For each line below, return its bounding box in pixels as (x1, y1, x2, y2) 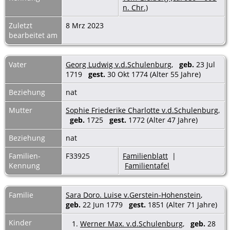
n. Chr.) (123, 2, 148, 12)
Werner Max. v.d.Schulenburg (80, 218, 183, 228)
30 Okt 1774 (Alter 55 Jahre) (105, 69, 203, 79)
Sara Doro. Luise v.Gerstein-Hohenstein (66, 189, 201, 200)
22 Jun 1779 (81, 199, 129, 209)
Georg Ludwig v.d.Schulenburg (66, 59, 171, 69)
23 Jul (194, 59, 215, 69)
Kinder (9, 217, 34, 227)
